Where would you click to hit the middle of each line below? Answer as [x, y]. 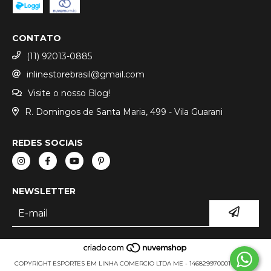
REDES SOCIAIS [47, 142]
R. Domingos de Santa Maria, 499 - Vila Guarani [123, 112]
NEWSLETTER [44, 191]
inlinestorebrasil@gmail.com [86, 75]
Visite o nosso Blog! [69, 93]
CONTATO [37, 38]
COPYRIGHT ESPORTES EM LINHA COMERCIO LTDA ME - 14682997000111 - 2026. [135, 264]
